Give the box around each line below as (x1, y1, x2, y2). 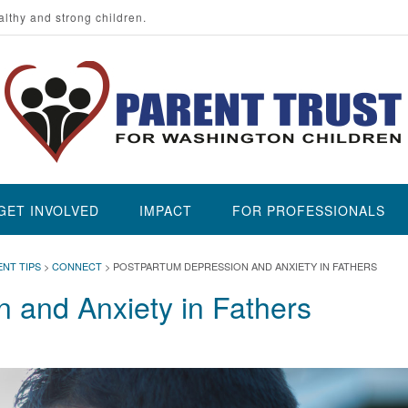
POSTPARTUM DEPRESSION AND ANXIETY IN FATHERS (113, 259, 377, 273)
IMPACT (139, 201, 192, 219)
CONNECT (52, 259, 102, 273)
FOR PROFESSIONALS (232, 201, 385, 219)
